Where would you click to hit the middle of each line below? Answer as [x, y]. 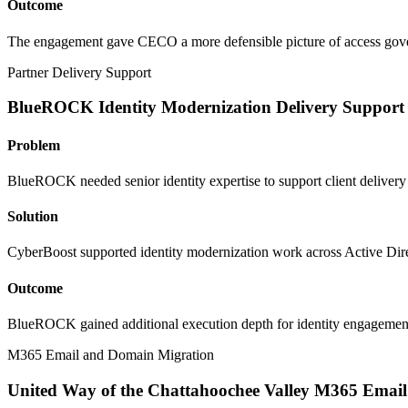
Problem [34, 145]
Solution [33, 217]
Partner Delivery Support [79, 72]
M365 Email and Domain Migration [111, 354]
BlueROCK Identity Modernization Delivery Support [206, 107]
